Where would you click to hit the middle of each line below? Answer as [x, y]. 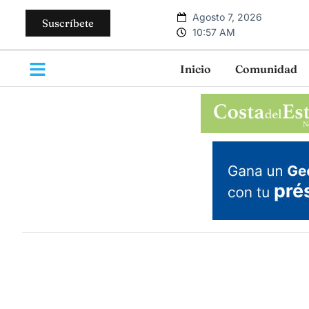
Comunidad [266, 69]
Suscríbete [68, 23]
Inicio [196, 69]
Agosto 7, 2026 [227, 17]
